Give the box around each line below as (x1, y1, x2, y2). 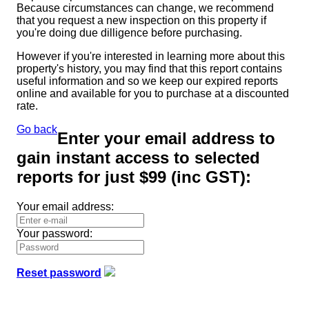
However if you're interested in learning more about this (17, 50, 285, 62)
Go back (17, 123, 57, 135)
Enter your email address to (57, 128, 275, 148)
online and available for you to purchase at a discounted (17, 87, 289, 99)
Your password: (17, 227, 92, 239)
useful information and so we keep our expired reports (17, 74, 278, 87)
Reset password (17, 266, 101, 279)
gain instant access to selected (17, 148, 260, 167)
